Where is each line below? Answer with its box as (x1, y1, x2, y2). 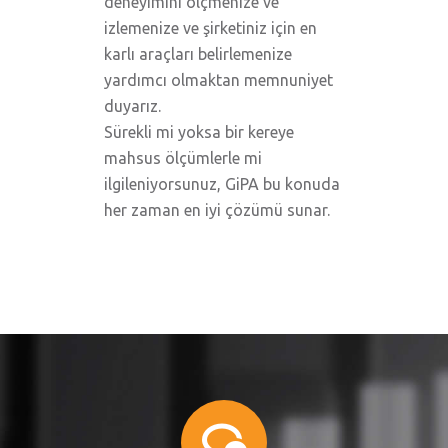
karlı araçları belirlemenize (104, 45, 292, 63)
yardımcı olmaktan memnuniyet (104, 71, 333, 89)
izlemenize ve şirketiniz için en (104, 19, 317, 37)
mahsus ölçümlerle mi (104, 149, 262, 167)
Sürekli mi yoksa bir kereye (104, 123, 294, 141)
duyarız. (104, 97, 161, 115)
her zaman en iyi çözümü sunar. (104, 201, 330, 219)
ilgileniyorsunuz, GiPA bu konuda (104, 175, 340, 193)
